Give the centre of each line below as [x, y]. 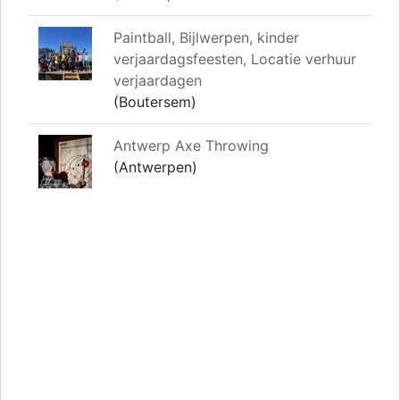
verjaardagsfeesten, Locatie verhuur [235, 59]
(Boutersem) [155, 102]
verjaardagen [158, 81]
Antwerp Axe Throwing [191, 146]
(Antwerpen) [155, 167]
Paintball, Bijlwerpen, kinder [206, 38]
